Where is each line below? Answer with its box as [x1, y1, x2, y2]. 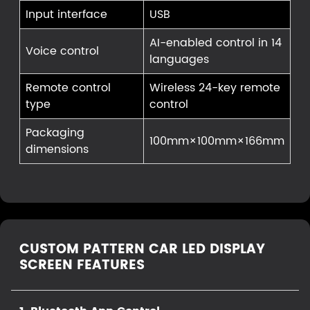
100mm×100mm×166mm [149, 131, 284, 150]
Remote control [26, 78, 111, 97]
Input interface [26, 5, 107, 24]
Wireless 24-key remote [149, 78, 280, 97]
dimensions [26, 140, 89, 158]
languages [149, 50, 209, 69]
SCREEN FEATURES [19, 254, 145, 276]
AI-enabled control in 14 [149, 33, 282, 52]
